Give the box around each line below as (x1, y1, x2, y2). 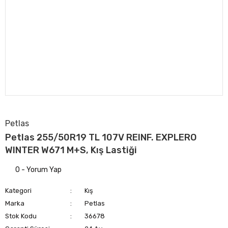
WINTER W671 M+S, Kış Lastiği (5, 145, 137, 156)
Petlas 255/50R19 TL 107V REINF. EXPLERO (5, 132, 196, 143)
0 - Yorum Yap (15, 165, 62, 174)
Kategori (5, 187, 32, 194)
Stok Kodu (5, 212, 37, 220)
